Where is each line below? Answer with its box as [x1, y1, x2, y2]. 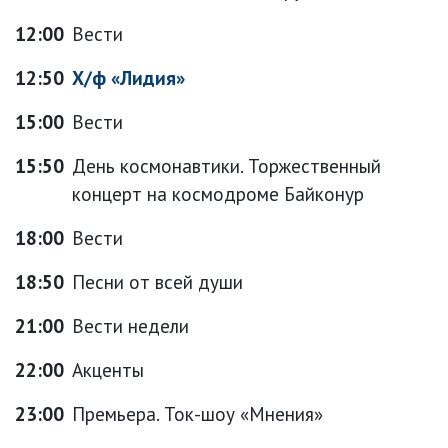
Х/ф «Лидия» [72, 65, 185, 90]
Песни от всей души [72, 269, 243, 294]
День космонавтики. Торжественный [72, 153, 381, 178]
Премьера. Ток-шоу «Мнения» [72, 401, 323, 426]
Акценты [72, 357, 144, 382]
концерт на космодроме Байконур [72, 181, 364, 206]
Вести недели [72, 313, 189, 338]
